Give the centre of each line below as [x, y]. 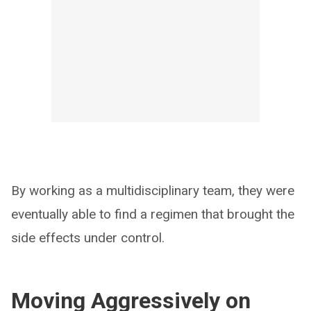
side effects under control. [88, 237]
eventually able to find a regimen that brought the [153, 214]
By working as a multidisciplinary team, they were [153, 190]
